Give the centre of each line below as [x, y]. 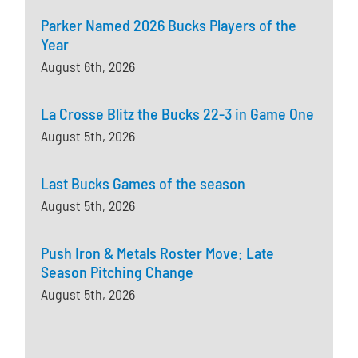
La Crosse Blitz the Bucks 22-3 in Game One [178, 114]
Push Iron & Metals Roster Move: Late [158, 253]
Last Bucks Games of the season [143, 183]
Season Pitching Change [117, 272]
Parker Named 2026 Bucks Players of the [169, 25]
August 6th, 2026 [88, 67]
